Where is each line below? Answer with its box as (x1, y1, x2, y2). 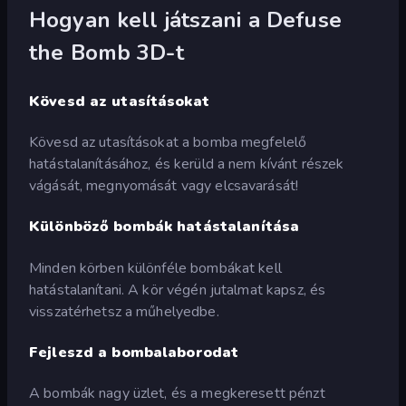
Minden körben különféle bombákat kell (29, 257, 282, 278)
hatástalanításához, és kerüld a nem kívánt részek (29, 154, 344, 175)
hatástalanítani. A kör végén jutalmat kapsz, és (29, 279, 326, 300)
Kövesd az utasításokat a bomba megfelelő (29, 132, 307, 153)
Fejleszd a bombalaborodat (29, 342, 239, 362)
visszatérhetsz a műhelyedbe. (29, 301, 219, 322)
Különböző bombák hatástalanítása (29, 217, 300, 237)
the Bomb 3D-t (29, 37, 184, 67)
